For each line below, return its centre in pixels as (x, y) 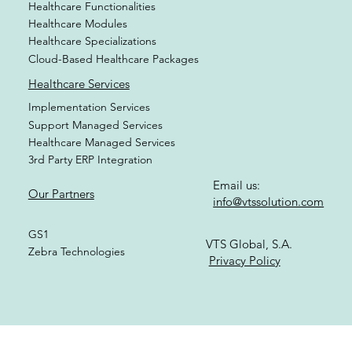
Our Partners (61, 225)
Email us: (237, 217)
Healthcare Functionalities (92, 37)
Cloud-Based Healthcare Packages (113, 90)
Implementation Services (89, 139)
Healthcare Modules (77, 55)
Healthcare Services (79, 115)
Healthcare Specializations (92, 73)
